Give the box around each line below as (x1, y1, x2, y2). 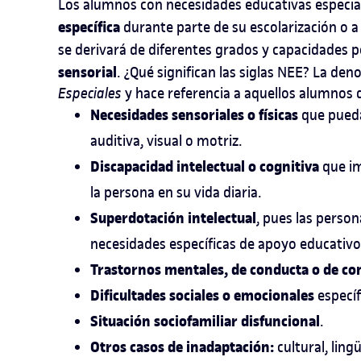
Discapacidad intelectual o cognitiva (90, 155, 322, 178)
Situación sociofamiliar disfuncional (90, 309, 320, 333)
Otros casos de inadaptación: (90, 335, 274, 359)
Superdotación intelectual (90, 206, 256, 230)
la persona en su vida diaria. (90, 182, 261, 201)
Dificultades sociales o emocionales (90, 284, 317, 307)
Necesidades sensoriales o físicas (90, 103, 301, 127)
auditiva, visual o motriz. (90, 131, 242, 150)
